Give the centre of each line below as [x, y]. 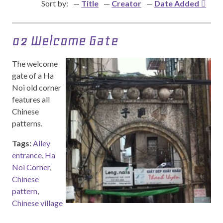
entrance [27, 155]
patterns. [27, 123]
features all [31, 99]
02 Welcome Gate [65, 41]
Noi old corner [37, 87]
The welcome [35, 63]
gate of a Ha [33, 75]
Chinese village [37, 203]
